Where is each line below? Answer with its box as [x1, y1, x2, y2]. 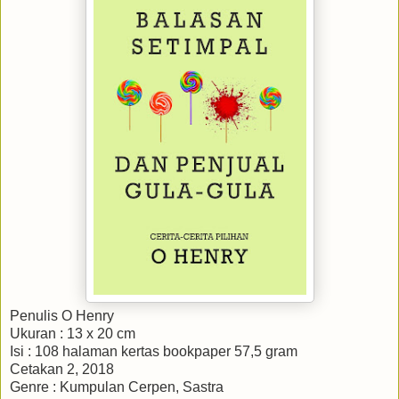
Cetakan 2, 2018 [10, 362, 114, 378]
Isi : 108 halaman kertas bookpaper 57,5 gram [10, 344, 297, 360]
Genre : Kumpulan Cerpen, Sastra [10, 379, 224, 395]
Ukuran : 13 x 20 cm [10, 326, 135, 342]
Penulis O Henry [10, 308, 114, 324]
